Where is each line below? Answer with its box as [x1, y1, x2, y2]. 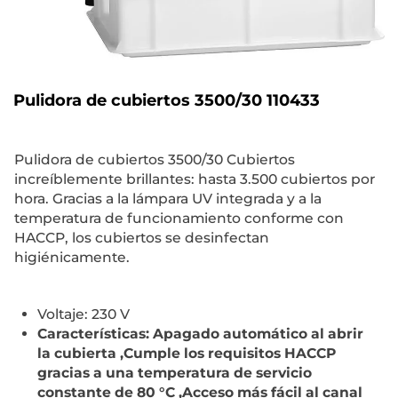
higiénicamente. [14, 249, 130, 267]
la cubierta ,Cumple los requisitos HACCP [37, 344, 336, 362]
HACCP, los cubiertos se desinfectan [14, 229, 269, 247]
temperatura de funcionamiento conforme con [14, 210, 344, 227]
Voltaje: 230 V [37, 305, 130, 322]
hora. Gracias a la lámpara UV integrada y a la [14, 190, 322, 208]
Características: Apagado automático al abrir [37, 324, 363, 342]
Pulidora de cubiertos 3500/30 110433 [13, 91, 320, 111]
